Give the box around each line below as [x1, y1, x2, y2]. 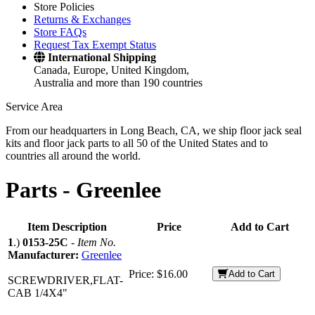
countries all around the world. [6, 150, 141, 162]
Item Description [27, 220, 107, 233]
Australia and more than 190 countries [34, 77, 202, 89]
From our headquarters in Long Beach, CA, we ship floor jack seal [6, 124, 302, 136]
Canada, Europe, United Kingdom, [34, 64, 189, 76]
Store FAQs [34, 26, 86, 38]
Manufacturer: [8, 248, 82, 261]
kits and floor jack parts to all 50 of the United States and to [6, 137, 268, 149]
